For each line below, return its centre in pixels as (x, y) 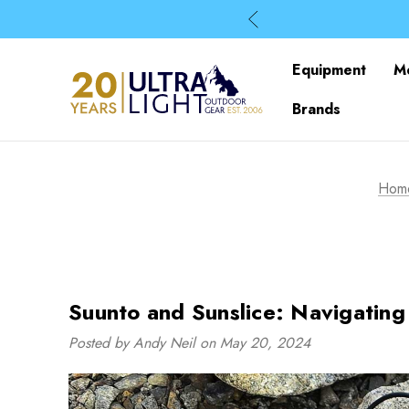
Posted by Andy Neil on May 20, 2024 (189, 343)
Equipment (329, 70)
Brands (316, 109)
